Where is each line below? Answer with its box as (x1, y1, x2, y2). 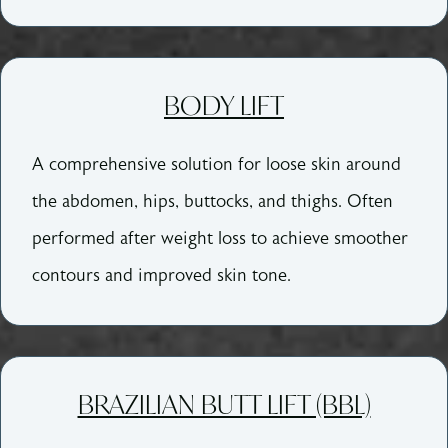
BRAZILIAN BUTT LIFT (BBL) (77, 386, 371, 421)
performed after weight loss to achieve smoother (32, 227, 409, 249)
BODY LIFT (164, 87, 284, 122)
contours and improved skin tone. (32, 264, 292, 286)
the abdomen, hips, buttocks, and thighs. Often (32, 190, 394, 212)
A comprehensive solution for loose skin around (32, 153, 402, 175)
